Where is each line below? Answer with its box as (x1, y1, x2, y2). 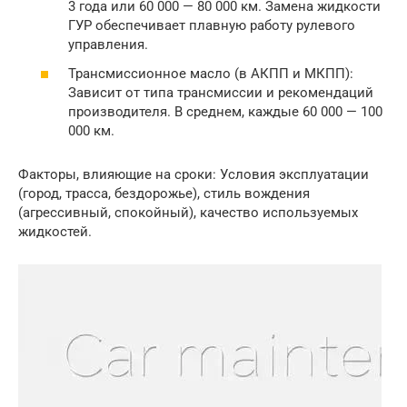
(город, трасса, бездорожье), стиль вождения (18, 184, 310, 202)
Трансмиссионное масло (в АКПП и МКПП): (68, 65, 353, 82)
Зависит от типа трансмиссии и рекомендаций (68, 84, 373, 101)
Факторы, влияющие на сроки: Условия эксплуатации (18, 165, 369, 183)
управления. (68, 36, 148, 53)
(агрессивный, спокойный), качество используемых (18, 203, 358, 221)
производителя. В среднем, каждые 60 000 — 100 (68, 103, 382, 120)
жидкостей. (18, 223, 92, 240)
